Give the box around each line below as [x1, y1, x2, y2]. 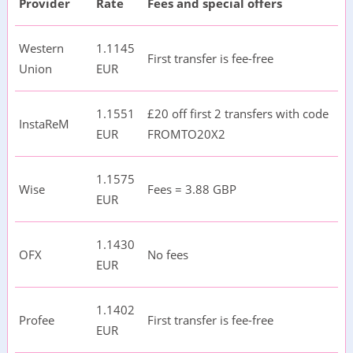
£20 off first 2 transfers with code [147, 106, 329, 122]
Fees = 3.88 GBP [147, 181, 236, 198]
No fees [147, 247, 188, 263]
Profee [18, 312, 54, 329]
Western [18, 40, 64, 57]
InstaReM [18, 116, 69, 132]
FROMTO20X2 [147, 126, 225, 143]
